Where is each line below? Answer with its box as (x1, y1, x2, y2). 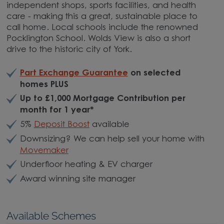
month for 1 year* (19, 106, 93, 115)
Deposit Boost (33, 120, 89, 129)
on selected (127, 69, 180, 77)
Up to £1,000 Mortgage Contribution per (19, 95, 185, 103)
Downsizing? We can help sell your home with (19, 135, 204, 143)
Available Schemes (6, 209, 96, 222)
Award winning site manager (19, 175, 135, 183)
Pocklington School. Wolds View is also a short (6, 34, 191, 43)
